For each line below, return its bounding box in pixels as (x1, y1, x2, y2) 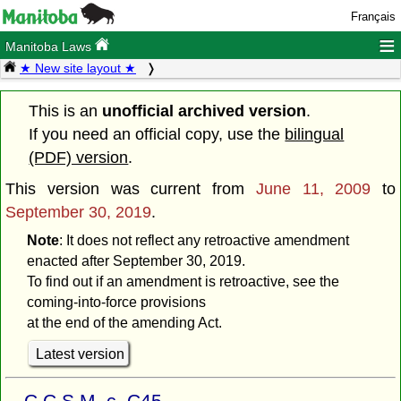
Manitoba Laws (5, 39, 96, 55)
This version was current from (5, 179, 256, 198)
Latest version (35, 346, 124, 362)
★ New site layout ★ (20, 61, 136, 76)
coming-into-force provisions (26, 294, 206, 311)
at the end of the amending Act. (26, 315, 222, 331)
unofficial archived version (102, 101, 307, 120)
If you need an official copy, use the (29, 124, 286, 143)
